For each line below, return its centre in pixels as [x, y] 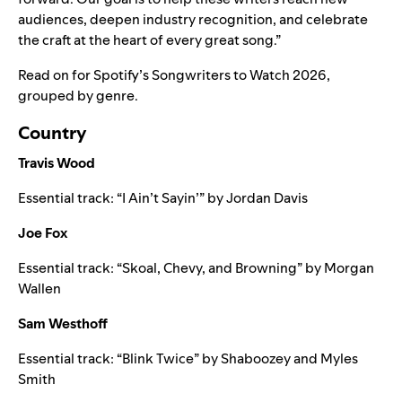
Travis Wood [57, 162]
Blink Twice [158, 358]
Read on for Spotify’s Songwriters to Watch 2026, [174, 74]
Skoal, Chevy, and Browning [210, 267]
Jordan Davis [267, 197]
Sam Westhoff [63, 323]
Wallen [39, 288]
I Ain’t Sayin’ [161, 197]
